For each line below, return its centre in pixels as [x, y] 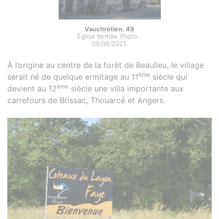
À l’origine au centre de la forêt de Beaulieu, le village [106, 65]
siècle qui [169, 77]
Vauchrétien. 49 [109, 29]
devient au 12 [32, 88]
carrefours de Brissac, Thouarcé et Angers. [86, 100]
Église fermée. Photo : [109, 36]
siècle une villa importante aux [126, 88]
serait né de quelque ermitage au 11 [73, 77]
